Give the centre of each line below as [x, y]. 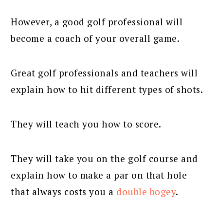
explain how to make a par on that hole [99, 175]
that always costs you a [64, 191]
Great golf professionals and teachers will [104, 73]
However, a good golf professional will [97, 21]
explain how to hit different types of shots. [107, 89]
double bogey [146, 191]
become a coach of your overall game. [95, 38]
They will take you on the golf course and [104, 158]
